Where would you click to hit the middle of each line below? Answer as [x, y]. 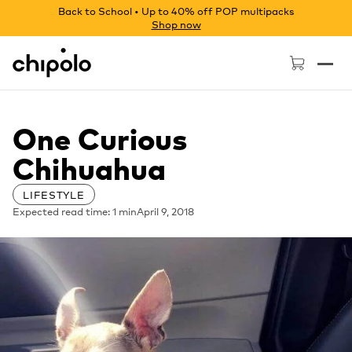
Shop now [176, 24]
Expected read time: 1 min [75, 211]
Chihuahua [89, 169]
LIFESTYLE [54, 194]
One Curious [100, 139]
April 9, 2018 [165, 211]
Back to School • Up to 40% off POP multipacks [176, 11]
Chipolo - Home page [77, 55]
